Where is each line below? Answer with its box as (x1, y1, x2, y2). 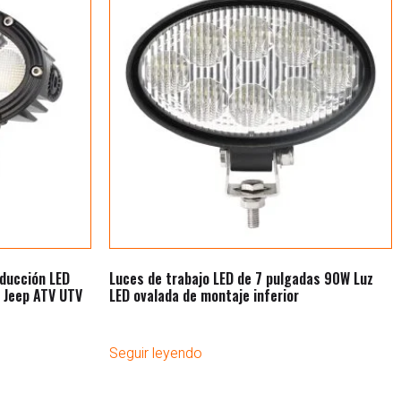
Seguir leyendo (109, 342, 202, 364)
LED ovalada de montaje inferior (109, 284, 299, 306)
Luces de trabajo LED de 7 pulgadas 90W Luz (109, 267, 373, 289)
